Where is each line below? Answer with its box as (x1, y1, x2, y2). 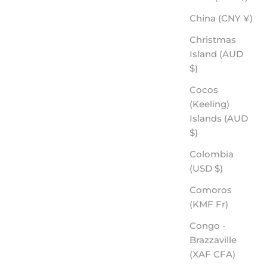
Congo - (190, 219, 226, 231)
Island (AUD (190, 48, 243, 60)
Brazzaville (190, 234, 237, 246)
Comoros (190, 184, 232, 195)
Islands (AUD (190, 112, 248, 124)
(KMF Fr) (216, 198, 228, 210)
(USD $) (215, 162, 223, 174)
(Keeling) (190, 98, 229, 110)
